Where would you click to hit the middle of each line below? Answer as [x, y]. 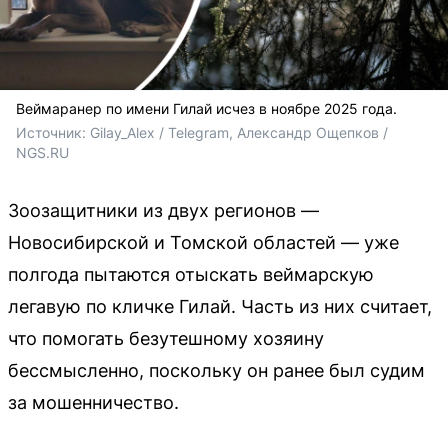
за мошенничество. [93, 402]
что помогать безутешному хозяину [166, 338]
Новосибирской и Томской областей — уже [203, 242]
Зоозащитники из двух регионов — [163, 210]
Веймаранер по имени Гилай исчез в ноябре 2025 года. [206, 108]
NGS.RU [42, 152]
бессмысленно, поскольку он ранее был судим [216, 370]
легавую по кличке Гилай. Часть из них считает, [220, 306]
